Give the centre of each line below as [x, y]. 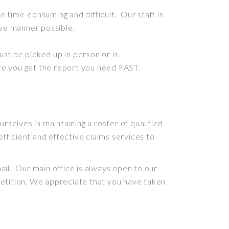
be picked [32, 54]
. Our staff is [139, 14]
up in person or [82, 54]
